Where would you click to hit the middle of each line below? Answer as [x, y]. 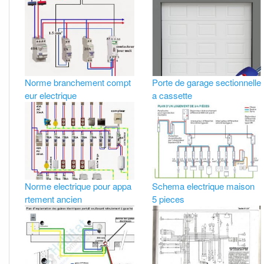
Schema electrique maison [203, 186]
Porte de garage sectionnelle [206, 82]
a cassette [172, 95]
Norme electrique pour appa [78, 186]
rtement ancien [54, 199]
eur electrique [51, 95]
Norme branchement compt [78, 82]
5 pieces [168, 199]
